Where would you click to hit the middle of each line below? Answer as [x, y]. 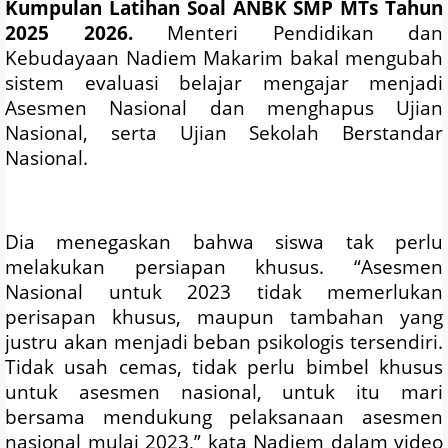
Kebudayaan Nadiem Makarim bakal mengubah [224, 58]
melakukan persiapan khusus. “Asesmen [224, 267]
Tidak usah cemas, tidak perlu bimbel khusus [224, 367]
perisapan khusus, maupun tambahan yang [224, 317]
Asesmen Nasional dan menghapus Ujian [224, 108]
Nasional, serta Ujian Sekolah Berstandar [224, 133]
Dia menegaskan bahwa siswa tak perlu [224, 242]
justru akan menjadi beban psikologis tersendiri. [224, 342]
